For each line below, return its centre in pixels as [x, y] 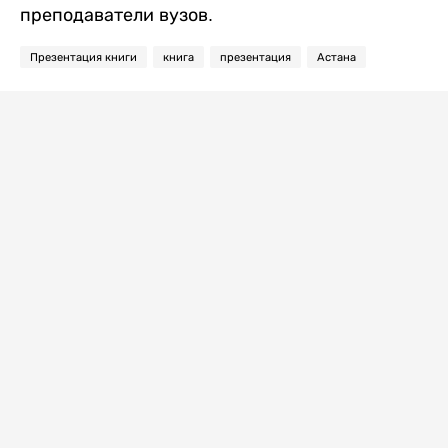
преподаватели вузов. [116, 15]
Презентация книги [83, 57]
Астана [336, 57]
